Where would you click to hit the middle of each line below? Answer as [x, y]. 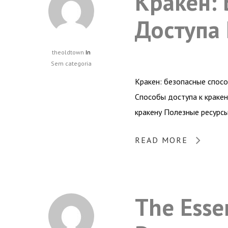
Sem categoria [71, 63]
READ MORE [161, 140]
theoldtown [68, 52]
